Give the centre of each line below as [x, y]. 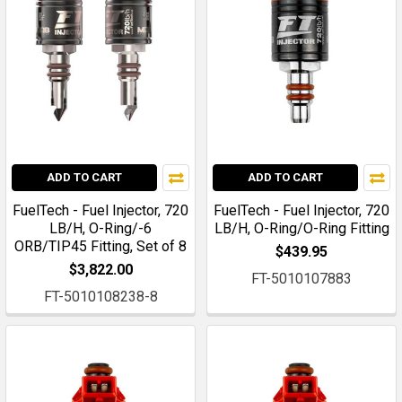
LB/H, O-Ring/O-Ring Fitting [301, 228]
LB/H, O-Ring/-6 [100, 228]
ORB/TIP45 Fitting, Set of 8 [100, 246]
